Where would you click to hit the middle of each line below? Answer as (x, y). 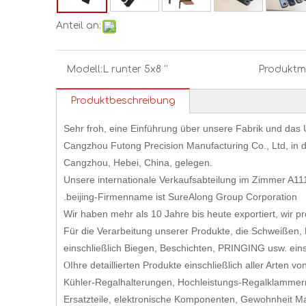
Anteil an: (79, 26)
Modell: (84, 69)
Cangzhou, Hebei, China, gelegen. (138, 163)
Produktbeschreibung (123, 101)
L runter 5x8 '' (135, 69)
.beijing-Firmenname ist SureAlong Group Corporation (180, 197)
